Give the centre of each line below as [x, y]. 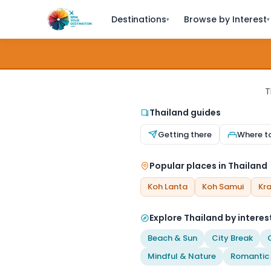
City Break [232, 238]
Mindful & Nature [182, 256]
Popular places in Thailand [208, 166]
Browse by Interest [225, 19]
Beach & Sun [172, 238]
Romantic [250, 256]
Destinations [139, 19]
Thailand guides [185, 113]
